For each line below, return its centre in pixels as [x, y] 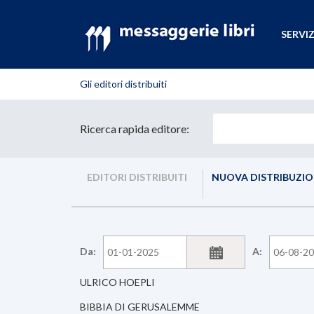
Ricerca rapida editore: [135, 129]
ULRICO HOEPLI [117, 282]
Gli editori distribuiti [123, 84]
